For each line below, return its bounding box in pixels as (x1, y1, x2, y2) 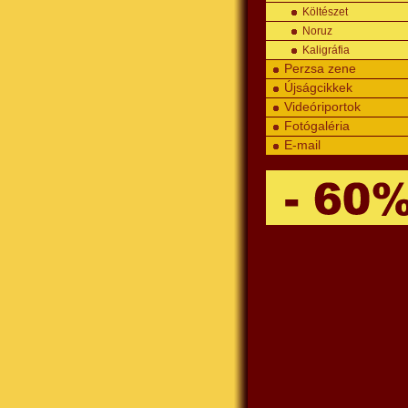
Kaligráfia (302, 44, 350, 56)
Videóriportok (284, 100, 361, 114)
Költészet (302, 5, 348, 18)
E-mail (284, 138, 321, 152)
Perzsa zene (284, 62, 356, 76)
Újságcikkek (284, 81, 352, 95)
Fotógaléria (284, 119, 350, 133)
